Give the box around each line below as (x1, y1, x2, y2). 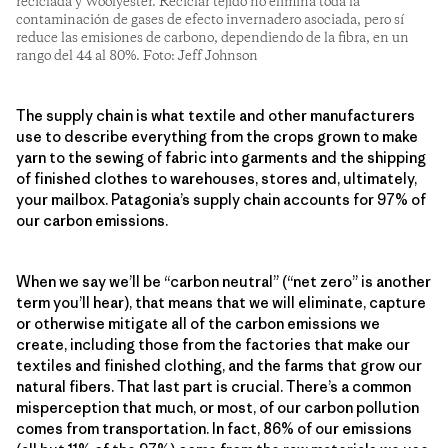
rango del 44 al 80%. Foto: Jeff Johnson (16, 46, 258, 65)
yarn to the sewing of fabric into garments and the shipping (16, 147, 426, 167)
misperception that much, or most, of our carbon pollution (16, 397, 419, 417)
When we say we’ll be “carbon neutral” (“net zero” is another (16, 271, 431, 291)
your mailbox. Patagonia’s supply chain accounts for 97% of (16, 189, 426, 209)
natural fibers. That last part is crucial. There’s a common (16, 376, 411, 396)
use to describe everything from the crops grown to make (16, 126, 418, 146)
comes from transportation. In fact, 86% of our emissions (16, 418, 412, 438)
